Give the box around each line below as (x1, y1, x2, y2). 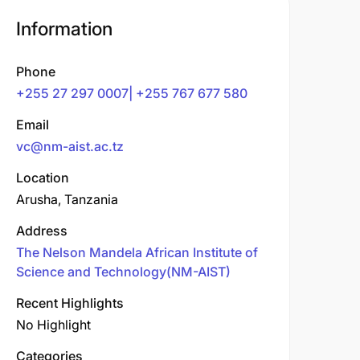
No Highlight (16, 317, 91, 333)
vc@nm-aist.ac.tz (16, 138, 124, 154)
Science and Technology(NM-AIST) (16, 264, 231, 280)
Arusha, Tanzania (16, 191, 118, 207)
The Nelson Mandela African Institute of (16, 244, 258, 260)
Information (16, 18, 112, 40)
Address (16, 223, 67, 239)
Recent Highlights (16, 295, 124, 311)
